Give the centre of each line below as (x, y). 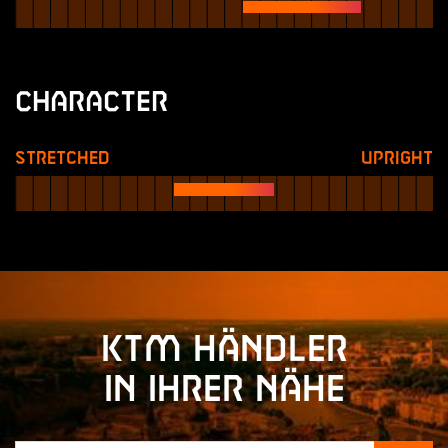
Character (91, 103)
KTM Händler (224, 350)
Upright (397, 158)
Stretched (62, 158)
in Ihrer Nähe (224, 390)
